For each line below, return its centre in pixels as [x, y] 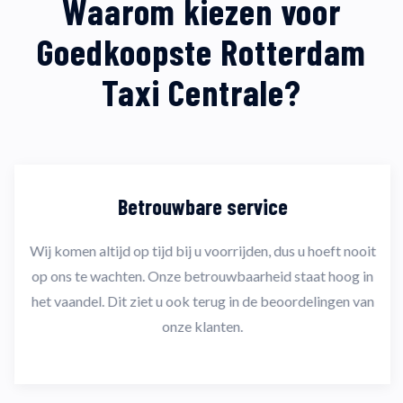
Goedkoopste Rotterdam [201, 51]
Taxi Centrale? [201, 91]
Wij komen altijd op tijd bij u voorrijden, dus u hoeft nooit [201, 250]
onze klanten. [201, 326]
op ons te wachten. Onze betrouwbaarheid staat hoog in [201, 275]
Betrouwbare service [201, 206]
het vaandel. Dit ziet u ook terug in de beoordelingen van [201, 300]
